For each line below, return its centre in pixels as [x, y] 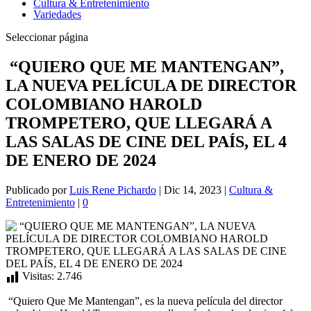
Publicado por [37, 190]
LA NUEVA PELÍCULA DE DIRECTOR [151, 85]
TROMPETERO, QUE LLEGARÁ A [138, 123]
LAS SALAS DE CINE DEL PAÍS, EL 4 [146, 141]
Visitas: [38, 276]
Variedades [57, 14]
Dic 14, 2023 [193, 190]
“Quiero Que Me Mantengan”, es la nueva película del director [144, 301]
